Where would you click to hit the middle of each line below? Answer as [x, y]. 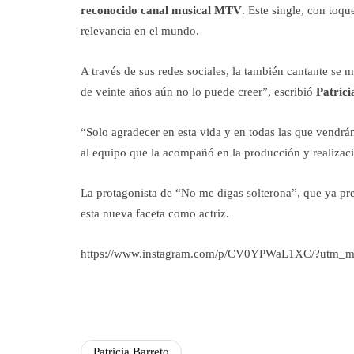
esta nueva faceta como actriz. [155, 213]
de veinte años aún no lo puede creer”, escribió [198, 92]
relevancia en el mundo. [140, 31]
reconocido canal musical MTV [161, 10]
